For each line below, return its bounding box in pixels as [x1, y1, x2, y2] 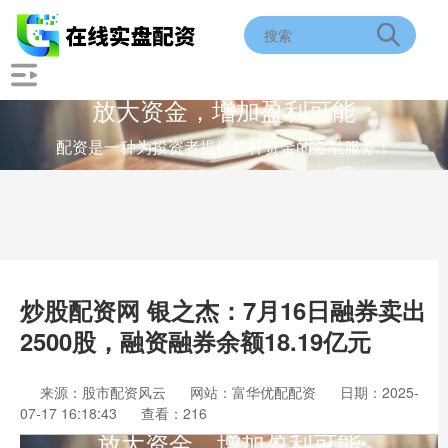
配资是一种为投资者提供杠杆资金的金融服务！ [56, 135, 392, 158]
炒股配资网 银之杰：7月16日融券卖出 [20, 293, 426, 327]
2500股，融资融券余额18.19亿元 [20, 324, 371, 358]
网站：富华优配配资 [190, 382, 316, 402]
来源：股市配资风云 [40, 382, 170, 402]
